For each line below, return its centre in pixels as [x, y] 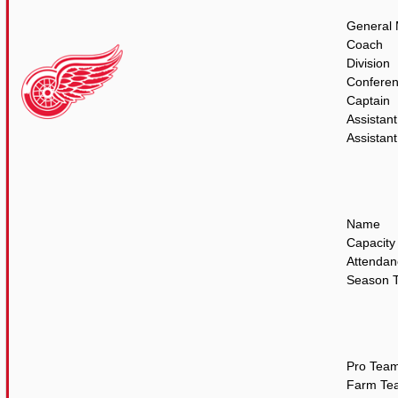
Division [368, 63]
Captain [368, 100]
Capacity [370, 243]
